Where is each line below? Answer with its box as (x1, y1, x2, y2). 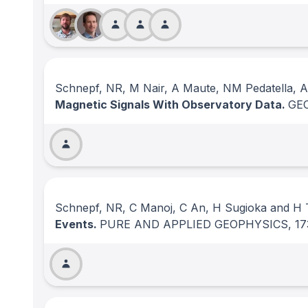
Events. (55, 217, 100, 231)
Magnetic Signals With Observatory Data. (55, 98, 288, 111)
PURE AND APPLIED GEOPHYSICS (100, 217, 288, 231)
